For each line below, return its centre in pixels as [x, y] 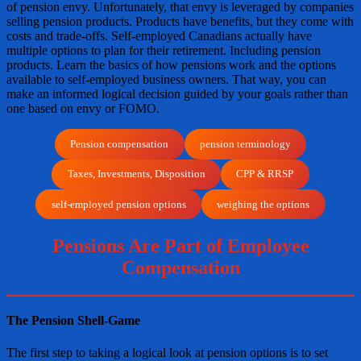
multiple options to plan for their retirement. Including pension [164, 51]
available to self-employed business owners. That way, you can [166, 80]
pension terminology [245, 143]
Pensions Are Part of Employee [180, 246]
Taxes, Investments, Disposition [136, 174]
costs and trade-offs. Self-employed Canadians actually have [159, 36]
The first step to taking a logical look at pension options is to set [167, 352]
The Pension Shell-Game [73, 321]
